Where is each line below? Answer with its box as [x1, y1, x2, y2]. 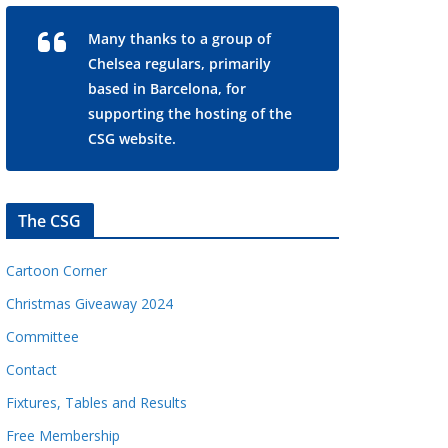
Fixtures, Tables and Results [5, 392, 187, 412]
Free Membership [5, 425, 120, 445]
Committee [5, 326, 79, 346]
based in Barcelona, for [87, 78, 246, 98]
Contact [5, 359, 57, 379]
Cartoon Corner [5, 260, 107, 280]
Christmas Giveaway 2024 [5, 293, 173, 313]
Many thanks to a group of [87, 28, 271, 48]
